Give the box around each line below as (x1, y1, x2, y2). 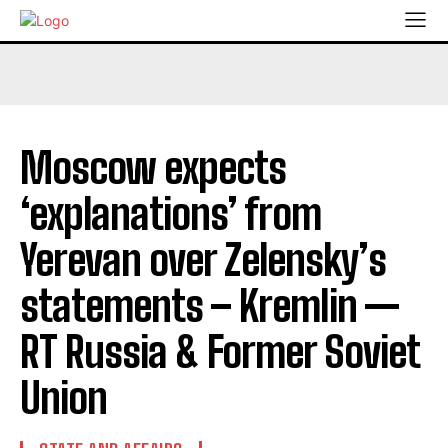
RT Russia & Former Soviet (20, 327, 419, 377)
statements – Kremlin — (20, 281, 399, 331)
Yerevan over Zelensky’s (20, 235, 386, 285)
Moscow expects (20, 143, 286, 193)
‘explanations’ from (20, 189, 321, 239)
